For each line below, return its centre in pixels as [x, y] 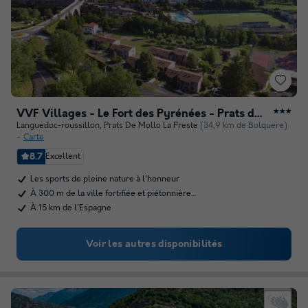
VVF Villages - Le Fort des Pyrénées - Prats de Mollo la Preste [259, 114]
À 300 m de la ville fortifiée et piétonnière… [113, 194]
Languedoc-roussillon [58, 125]
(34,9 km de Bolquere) [244, 125]
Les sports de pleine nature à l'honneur [105, 179]
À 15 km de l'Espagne [71, 208]
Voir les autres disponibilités [154, 244]
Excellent [63, 156]
